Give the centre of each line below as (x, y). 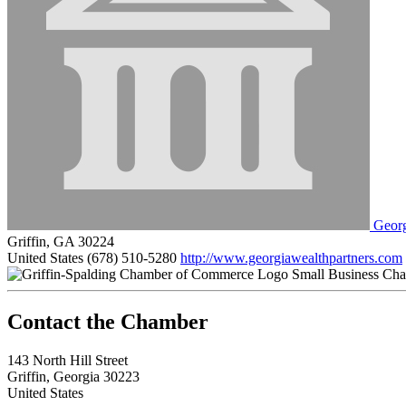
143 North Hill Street (68, 360)
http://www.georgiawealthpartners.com (291, 257)
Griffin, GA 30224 (61, 241)
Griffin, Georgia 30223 (73, 376)
